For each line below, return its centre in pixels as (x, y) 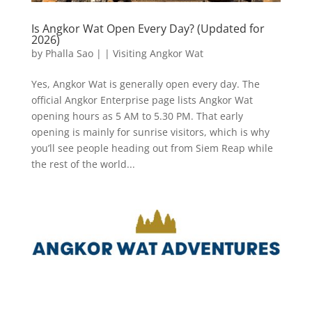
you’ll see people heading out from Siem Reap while (152, 148)
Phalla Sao (69, 53)
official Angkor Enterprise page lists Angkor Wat (142, 100)
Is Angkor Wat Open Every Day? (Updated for (148, 28)
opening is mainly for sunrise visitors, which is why (150, 132)
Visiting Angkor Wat (158, 53)
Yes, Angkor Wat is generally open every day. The (145, 84)
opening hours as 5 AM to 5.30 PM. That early (137, 116)
